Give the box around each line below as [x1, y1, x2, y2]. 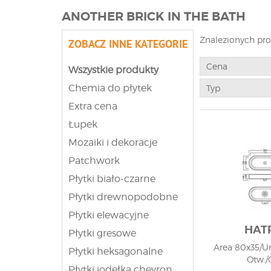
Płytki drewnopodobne [68, 191, 178, 203]
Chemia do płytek [68, 82, 152, 94]
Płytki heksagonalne [68, 246, 163, 257]
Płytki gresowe [68, 227, 136, 239]
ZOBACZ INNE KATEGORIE [68, 37, 188, 51]
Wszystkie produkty [68, 64, 158, 76]
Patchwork [68, 155, 120, 166]
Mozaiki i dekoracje [68, 137, 157, 148]
